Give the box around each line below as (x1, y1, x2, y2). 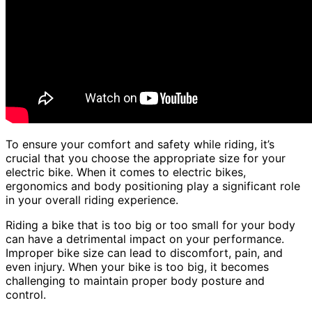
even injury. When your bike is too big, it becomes (6, 260, 269, 274)
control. (6, 288, 46, 302)
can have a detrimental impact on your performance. (6, 232, 284, 247)
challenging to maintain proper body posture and (6, 274, 265, 288)
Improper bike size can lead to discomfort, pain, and (6, 246, 283, 260)
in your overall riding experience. (6, 193, 178, 208)
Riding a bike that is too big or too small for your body (6, 218, 295, 233)
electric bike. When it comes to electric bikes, (6, 165, 246, 180)
